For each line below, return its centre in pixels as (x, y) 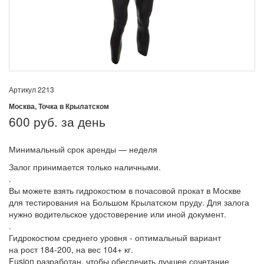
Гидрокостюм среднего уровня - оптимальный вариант (115, 237)
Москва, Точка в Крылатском (59, 106)
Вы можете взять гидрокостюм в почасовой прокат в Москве (125, 190)
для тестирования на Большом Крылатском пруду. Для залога (129, 202)
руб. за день (70, 121)
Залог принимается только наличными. (85, 167)
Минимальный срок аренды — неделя (83, 149)
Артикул (23, 89)
